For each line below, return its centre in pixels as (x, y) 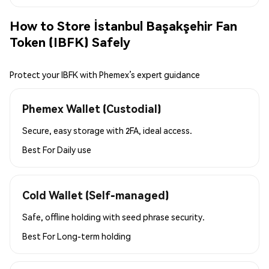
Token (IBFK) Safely (70, 42)
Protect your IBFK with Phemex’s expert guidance (105, 74)
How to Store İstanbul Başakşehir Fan (123, 26)
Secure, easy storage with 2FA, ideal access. (107, 130)
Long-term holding (94, 236)
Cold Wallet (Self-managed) (95, 195)
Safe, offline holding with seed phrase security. (113, 216)
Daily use (74, 149)
